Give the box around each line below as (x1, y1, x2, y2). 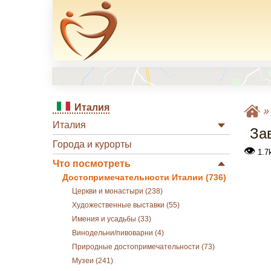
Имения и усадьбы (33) (72, 215, 151, 223)
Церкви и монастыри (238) (72, 188, 163, 195)
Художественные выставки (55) (72, 201, 180, 209)
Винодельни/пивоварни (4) (72, 229, 164, 237)
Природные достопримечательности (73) (72, 243, 215, 250)
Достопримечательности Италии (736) (62, 173, 226, 182)
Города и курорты (53, 139, 132, 149)
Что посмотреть (53, 158, 131, 169)
